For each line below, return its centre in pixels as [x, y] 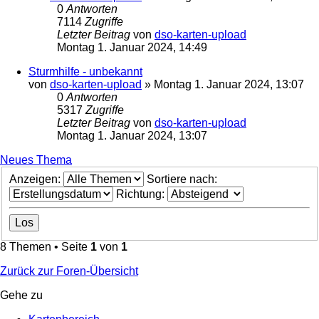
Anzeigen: [36, 179]
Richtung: [142, 194]
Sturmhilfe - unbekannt [85, 72]
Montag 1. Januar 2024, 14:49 [132, 48]
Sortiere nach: [183, 179]
